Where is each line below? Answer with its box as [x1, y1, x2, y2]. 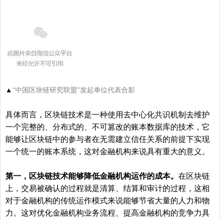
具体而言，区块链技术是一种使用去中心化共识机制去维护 [5, 110, 210, 119]
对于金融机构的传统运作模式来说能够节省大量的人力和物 [5, 196, 210, 205]
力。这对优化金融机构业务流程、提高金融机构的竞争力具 [5, 208, 210, 217]
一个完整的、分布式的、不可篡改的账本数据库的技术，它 [5, 122, 210, 131]
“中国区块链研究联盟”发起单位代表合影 [12, 86, 135, 94]
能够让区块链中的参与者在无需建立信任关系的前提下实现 [5, 135, 210, 143]
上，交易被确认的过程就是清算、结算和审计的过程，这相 [5, 184, 210, 192]
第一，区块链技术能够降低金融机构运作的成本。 [5, 171, 178, 180]
